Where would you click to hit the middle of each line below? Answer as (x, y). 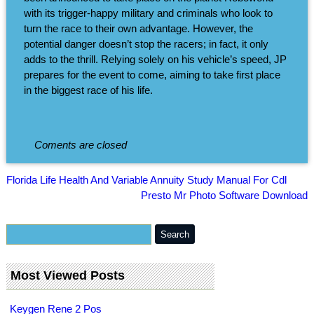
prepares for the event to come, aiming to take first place (152, 75)
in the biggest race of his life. (88, 90)
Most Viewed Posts (67, 275)
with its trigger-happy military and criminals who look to (148, 13)
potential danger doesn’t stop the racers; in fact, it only (146, 44)
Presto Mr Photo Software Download (224, 195)
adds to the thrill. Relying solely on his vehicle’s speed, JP (155, 60)
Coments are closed (80, 144)
